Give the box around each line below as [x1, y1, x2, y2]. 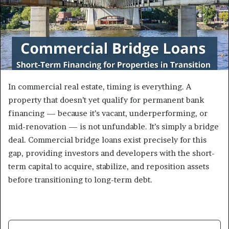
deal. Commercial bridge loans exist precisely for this [8, 135, 207, 145]
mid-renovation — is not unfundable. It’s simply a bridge [8, 122, 219, 132]
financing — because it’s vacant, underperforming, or [8, 108, 208, 119]
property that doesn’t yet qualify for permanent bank [8, 95, 204, 105]
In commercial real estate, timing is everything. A [8, 82, 191, 92]
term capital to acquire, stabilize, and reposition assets [8, 162, 209, 172]
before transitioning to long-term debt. [8, 175, 152, 185]
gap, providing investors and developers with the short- [8, 148, 215, 158]
